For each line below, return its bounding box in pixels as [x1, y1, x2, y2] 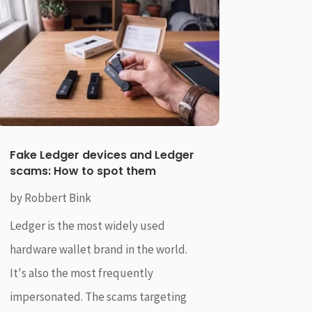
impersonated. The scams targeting [9, 288, 187, 304]
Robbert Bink [24, 189, 91, 205]
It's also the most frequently [9, 265, 153, 281]
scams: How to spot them [9, 162, 156, 179]
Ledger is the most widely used [9, 217, 165, 233]
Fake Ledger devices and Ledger [9, 146, 194, 163]
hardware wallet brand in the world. [9, 241, 187, 257]
